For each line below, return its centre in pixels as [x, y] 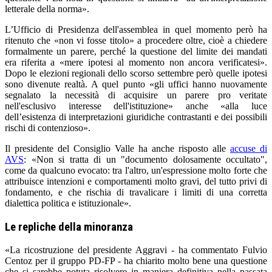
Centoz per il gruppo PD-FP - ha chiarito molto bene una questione [136, 261]
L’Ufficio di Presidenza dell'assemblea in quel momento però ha [136, 29]
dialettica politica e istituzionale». [68, 203]
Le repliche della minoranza [69, 227]
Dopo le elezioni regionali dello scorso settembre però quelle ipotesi [136, 73]
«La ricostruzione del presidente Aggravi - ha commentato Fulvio [136, 250]
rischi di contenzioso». [49, 127]
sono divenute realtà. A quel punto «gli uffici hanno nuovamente [136, 84]
